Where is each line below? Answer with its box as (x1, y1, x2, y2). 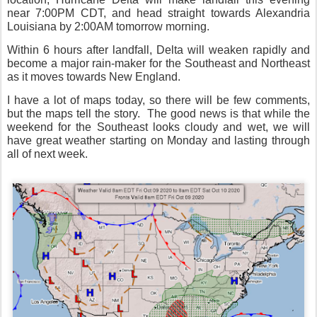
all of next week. (7, 148, 88, 160)
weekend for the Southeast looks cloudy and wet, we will (7, 121, 310, 133)
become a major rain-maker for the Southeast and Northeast (7, 57, 310, 69)
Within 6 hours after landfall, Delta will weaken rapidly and (7, 44, 310, 56)
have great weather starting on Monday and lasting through (7, 134, 310, 146)
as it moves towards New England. (7, 71, 180, 83)
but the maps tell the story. (7, 108, 140, 120)
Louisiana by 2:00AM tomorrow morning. (7, 21, 209, 33)
